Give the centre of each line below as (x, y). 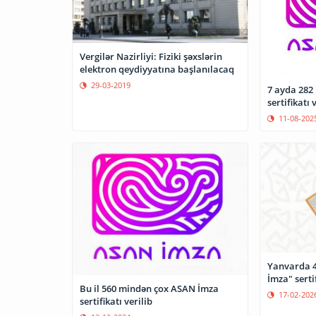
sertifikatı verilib (116, 301)
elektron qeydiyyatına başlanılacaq (157, 69)
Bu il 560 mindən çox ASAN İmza (149, 288)
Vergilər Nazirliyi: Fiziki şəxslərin (151, 57)
